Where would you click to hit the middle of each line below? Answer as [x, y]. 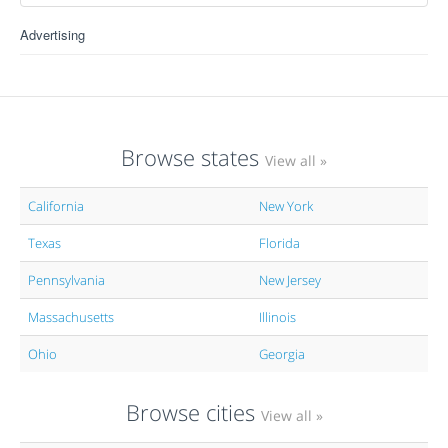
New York [286, 205]
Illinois [277, 316]
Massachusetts [71, 316]
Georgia [282, 353]
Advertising [52, 34]
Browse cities [193, 411]
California [56, 205]
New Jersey [290, 279]
